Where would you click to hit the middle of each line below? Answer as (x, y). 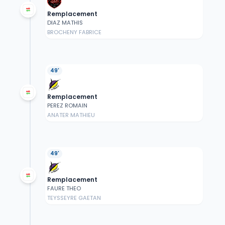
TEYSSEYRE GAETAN (74, 198)
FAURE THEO (64, 189)
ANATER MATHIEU (71, 115)
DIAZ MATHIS (65, 23)
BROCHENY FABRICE (74, 32)
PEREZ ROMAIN (67, 106)
